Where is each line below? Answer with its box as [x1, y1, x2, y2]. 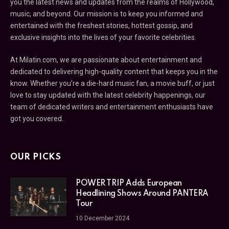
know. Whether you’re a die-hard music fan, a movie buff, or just [10, 79, 215, 88]
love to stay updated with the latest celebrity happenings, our [10, 91, 205, 100]
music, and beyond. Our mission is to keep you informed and [10, 10, 203, 18]
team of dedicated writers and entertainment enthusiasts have [10, 103, 213, 111]
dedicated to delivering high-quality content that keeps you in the [10, 67, 218, 76]
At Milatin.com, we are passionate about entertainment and [10, 56, 202, 64]
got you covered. [10, 114, 63, 123]
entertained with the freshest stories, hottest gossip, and [10, 21, 193, 30]
